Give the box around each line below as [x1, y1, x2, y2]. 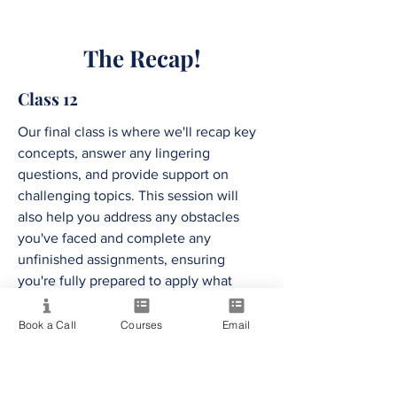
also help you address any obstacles [18, 209, 239, 225]
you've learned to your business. [18, 294, 217, 310]
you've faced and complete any [18, 230, 211, 246]
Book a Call [18, 317, 76, 331]
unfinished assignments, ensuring [18, 252, 225, 268]
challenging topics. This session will [18, 188, 238, 204]
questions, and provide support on [18, 167, 229, 183]
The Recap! [83, 43, 200, 74]
